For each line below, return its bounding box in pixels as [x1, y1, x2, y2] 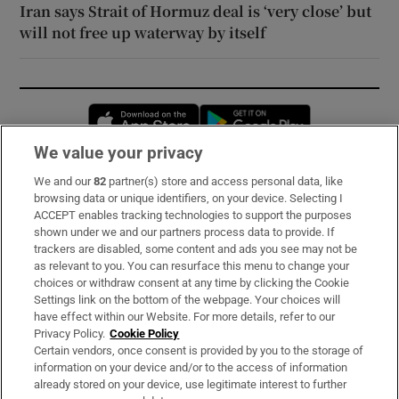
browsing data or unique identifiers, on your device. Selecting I [34, 191, 344, 205]
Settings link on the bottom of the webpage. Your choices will [34, 293, 341, 306]
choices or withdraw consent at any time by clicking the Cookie [34, 276, 350, 289]
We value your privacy [34, 142, 204, 163]
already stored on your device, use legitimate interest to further [34, 378, 347, 391]
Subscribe [20, 184, 85, 199]
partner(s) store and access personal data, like [106, 175, 344, 188]
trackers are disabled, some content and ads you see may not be [34, 242, 358, 256]
